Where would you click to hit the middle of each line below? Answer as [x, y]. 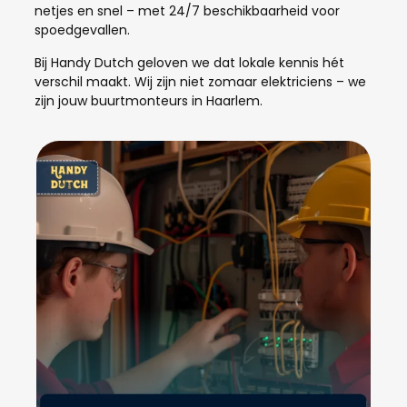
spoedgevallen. [82, 30]
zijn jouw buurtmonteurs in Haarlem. [149, 100]
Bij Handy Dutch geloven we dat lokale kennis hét [189, 62]
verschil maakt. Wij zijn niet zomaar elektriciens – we [200, 81]
